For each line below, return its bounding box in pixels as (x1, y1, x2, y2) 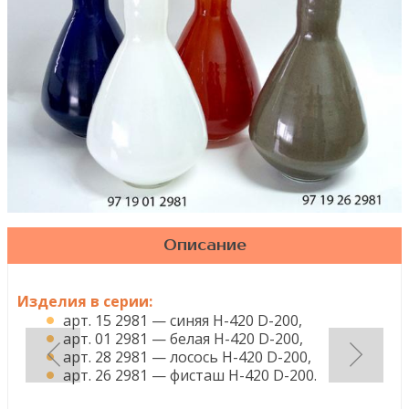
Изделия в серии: (17, 290, 152, 311)
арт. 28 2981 (63, 346, 152, 367)
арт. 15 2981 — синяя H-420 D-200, (63, 309, 302, 330)
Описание (163, 236, 246, 255)
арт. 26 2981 (63, 364, 152, 385)
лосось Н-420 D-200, (170, 346, 311, 367)
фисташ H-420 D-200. (170, 364, 317, 385)
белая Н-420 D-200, (170, 328, 303, 349)
